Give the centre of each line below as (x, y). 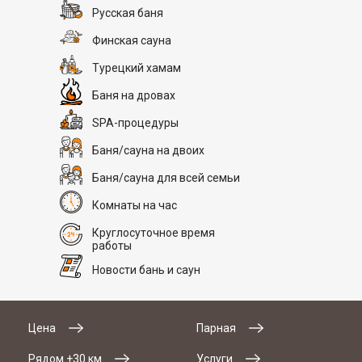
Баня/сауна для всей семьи (166, 177)
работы (112, 245)
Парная (217, 328)
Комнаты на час (135, 205)
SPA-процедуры (135, 122)
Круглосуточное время (154, 232)
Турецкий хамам (137, 67)
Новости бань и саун (146, 269)
